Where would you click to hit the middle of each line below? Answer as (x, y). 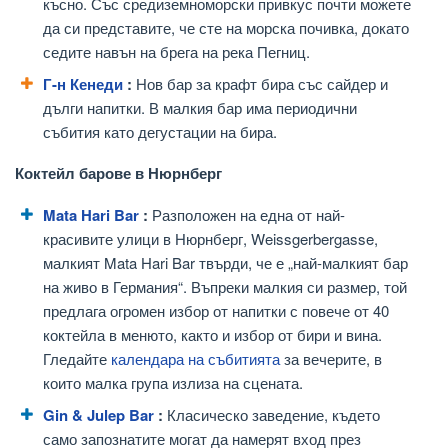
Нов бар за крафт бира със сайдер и (260, 84)
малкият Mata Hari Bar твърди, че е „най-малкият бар (225, 262)
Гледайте (75, 358)
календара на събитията (193, 358)
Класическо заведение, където (271, 414)
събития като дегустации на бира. (160, 132)
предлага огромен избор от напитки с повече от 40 (216, 310)
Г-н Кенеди (83, 84)
